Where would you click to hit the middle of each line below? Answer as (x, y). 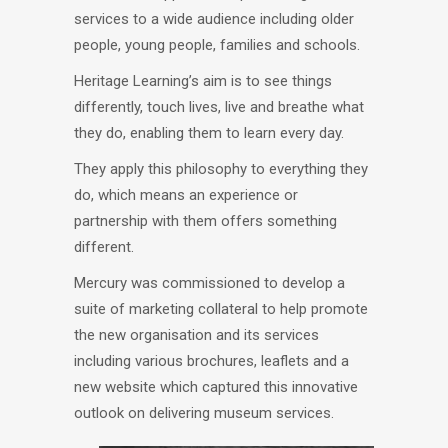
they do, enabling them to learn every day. (209, 132)
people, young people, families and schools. (217, 44)
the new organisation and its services (196, 334)
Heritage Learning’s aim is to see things (203, 80)
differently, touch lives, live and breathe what (219, 106)
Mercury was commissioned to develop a (209, 282)
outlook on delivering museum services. (204, 412)
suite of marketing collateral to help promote (221, 308)
